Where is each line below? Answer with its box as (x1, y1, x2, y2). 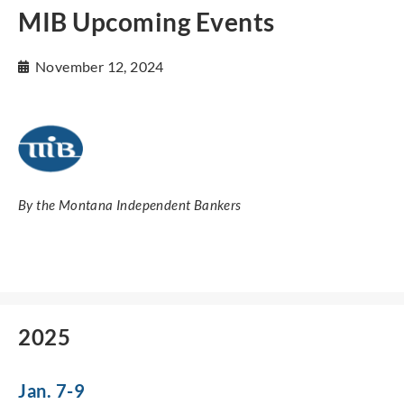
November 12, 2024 (35, 58, 164, 76)
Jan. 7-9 (18, 379, 85, 401)
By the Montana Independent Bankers (18, 196, 242, 213)
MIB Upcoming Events (18, 5, 275, 37)
